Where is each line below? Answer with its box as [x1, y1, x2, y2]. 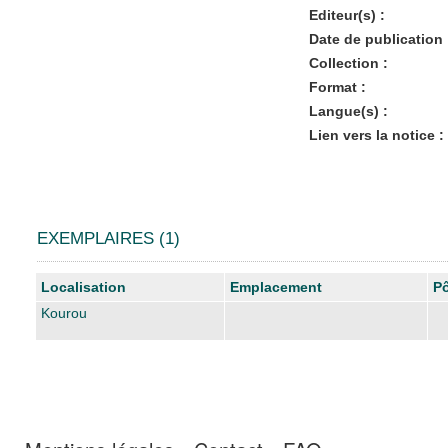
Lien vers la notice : [308, 126, 444, 143]
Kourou [41, 304, 87, 321]
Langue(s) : [308, 102, 388, 119]
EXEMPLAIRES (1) [37, 228, 180, 248]
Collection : [308, 54, 388, 71]
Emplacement [230, 278, 322, 295]
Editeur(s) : [308, 6, 385, 23]
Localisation [41, 278, 126, 295]
